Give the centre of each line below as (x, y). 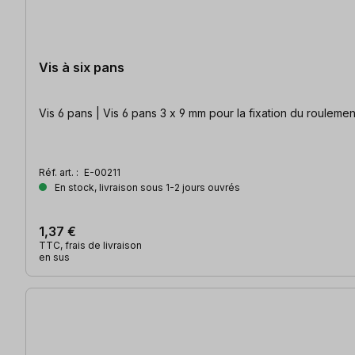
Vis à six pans (82, 68)
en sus (54, 258)
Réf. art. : (60, 173)
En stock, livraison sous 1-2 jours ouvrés (146, 188)
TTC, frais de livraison (90, 246)
